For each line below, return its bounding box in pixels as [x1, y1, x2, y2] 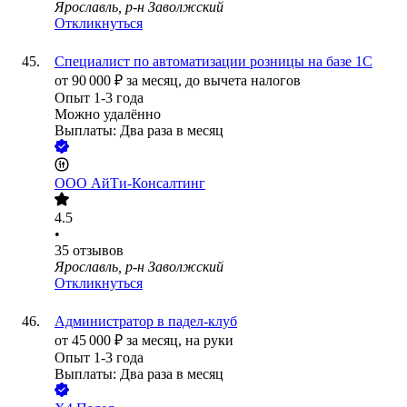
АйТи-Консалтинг [91, 175, 205, 192]
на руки [185, 333, 233, 349]
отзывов [73, 243, 124, 259]
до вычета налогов [185, 73, 301, 89]
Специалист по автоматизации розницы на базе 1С [55, 54, 372, 70]
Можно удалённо [55, 106, 161, 123]
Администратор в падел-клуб [55, 313, 237, 330]
